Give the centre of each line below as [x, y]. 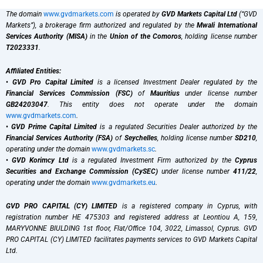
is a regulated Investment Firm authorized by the [152, 160]
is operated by [138, 14]
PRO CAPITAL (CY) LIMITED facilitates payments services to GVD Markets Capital [131, 239]
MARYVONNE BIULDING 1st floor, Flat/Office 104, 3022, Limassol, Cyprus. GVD [131, 228]
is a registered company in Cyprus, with [188, 206]
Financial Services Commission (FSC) [69, 93]
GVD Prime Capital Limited [54, 127]
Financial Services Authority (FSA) [60, 138]
